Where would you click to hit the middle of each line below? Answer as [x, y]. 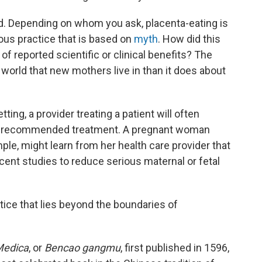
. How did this [189, 39]
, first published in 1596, [175, 248]
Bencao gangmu [82, 248]
